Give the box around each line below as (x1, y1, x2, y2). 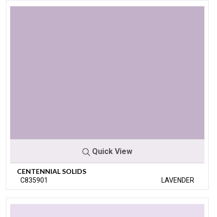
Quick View (90, 146, 132, 156)
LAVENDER (161, 176, 194, 184)
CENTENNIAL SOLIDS (17, 167, 86, 175)
